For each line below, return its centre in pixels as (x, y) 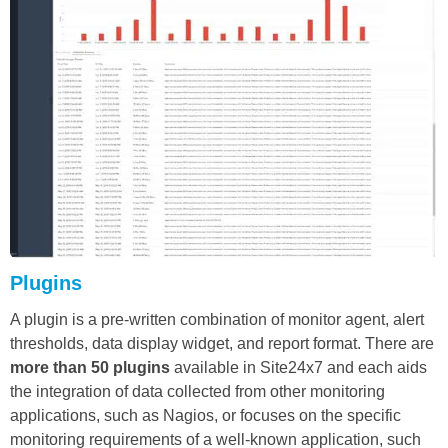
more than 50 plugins (90, 368)
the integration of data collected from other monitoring (197, 392)
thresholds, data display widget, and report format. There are (222, 344)
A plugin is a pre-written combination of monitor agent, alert (217, 320)
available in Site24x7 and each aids (298, 368)
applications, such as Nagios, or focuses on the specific (205, 416)
